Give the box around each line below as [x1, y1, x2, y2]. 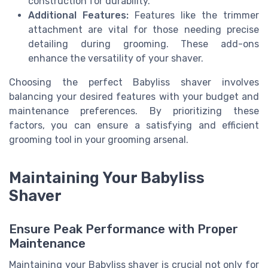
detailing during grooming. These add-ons [28, 38, 259, 50]
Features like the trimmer [129, 9, 259, 21]
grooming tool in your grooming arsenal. [9, 133, 188, 145]
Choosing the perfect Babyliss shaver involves [9, 76, 259, 88]
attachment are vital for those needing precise [28, 23, 259, 35]
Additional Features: [28, 9, 129, 21]
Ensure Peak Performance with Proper [9, 221, 238, 236]
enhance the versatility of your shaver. [28, 52, 203, 64]
